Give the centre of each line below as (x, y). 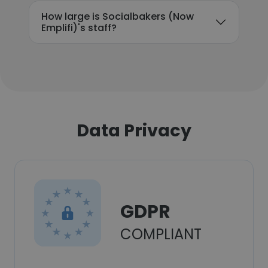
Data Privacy (134, 130)
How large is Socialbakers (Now (118, 16)
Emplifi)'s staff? (79, 28)
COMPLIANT (161, 234)
